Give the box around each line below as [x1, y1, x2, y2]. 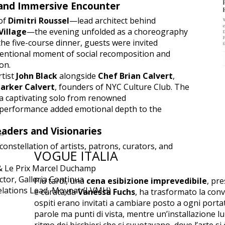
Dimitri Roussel [8, 15, 69, 27]
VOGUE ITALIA [34, 147, 118, 164]
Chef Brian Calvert [98, 70, 173, 82]
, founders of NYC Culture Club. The [55, 81, 189, 93]
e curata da [34, 186, 78, 197]
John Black [16, 70, 57, 82]
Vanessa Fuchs [78, 186, 135, 197]
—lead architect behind [69, 15, 156, 27]
